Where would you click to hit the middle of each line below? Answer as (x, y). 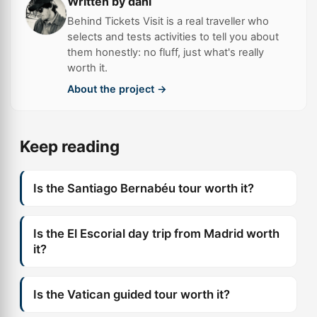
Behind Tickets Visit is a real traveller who (168, 21)
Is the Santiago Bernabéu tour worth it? (144, 188)
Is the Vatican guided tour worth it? (132, 294)
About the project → (117, 89)
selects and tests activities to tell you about (173, 37)
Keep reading (70, 146)
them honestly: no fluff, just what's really (166, 52)
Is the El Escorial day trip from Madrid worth (156, 234)
